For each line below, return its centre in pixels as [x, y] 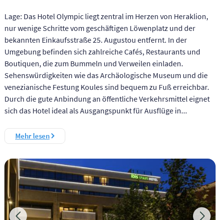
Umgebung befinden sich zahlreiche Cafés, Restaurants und [102, 51]
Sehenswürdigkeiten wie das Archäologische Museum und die [106, 75]
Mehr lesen [32, 136]
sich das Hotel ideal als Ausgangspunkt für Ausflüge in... [96, 110]
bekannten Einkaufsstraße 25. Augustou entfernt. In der [96, 40]
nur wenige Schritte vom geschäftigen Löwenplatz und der [100, 28]
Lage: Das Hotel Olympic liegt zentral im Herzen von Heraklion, [106, 16]
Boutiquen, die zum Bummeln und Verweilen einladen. [94, 63]
